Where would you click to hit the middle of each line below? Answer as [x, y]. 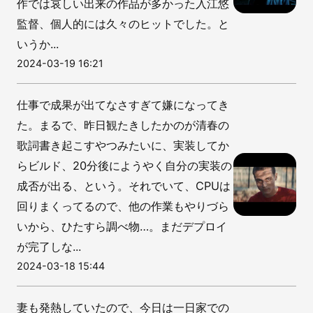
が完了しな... [49, 246]
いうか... [38, 44]
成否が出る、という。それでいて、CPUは [124, 185]
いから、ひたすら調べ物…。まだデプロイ [122, 226]
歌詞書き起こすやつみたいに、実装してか [123, 145]
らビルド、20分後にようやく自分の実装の [124, 165]
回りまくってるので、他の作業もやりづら [123, 206]
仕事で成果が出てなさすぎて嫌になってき [123, 104]
